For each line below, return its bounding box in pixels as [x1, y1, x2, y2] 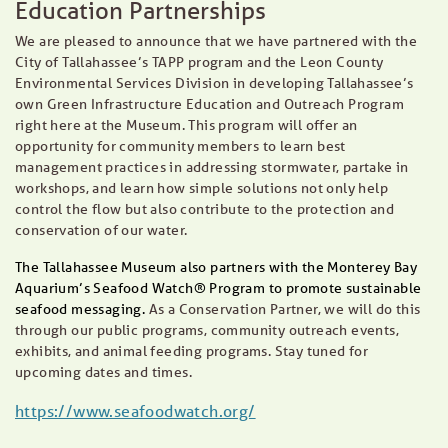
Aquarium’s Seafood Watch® [15, 279, 206, 297]
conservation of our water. [15, 221, 188, 239]
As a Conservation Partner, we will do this [145, 300, 421, 318]
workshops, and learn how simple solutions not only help [15, 179, 388, 197]
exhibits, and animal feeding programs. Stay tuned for [15, 342, 369, 360]
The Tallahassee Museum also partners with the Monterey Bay [15, 258, 418, 276]
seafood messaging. [15, 300, 146, 318]
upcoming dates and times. [15, 363, 192, 381]
